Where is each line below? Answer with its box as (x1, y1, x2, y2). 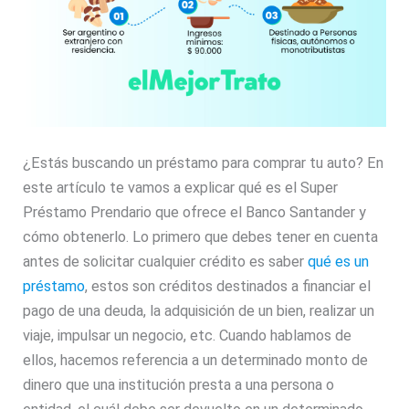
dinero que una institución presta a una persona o (23, 376, 335, 394)
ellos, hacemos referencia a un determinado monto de (23, 351, 369, 370)
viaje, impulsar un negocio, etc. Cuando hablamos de (23, 327, 352, 345)
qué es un (308, 253, 370, 271)
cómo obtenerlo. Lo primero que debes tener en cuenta (23, 228, 379, 246)
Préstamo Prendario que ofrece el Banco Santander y (23, 204, 367, 222)
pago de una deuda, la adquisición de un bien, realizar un (23, 302, 375, 320)
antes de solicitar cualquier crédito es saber (23, 253, 309, 271)
